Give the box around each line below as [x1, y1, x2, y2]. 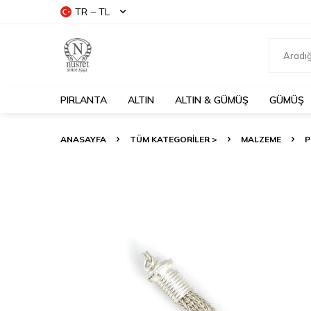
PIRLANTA [60, 94, 107, 106]
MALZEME [241, 134, 281, 144]
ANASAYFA [60, 134, 106, 144]
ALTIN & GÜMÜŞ [175, 94, 249, 106]
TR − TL [75, 6, 110, 18]
